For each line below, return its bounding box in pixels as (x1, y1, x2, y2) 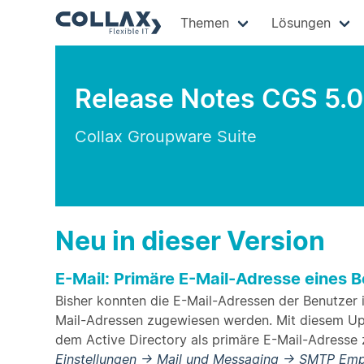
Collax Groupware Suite (75, 127, 257, 146)
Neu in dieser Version (55, 225, 325, 257)
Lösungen (271, 15, 331, 31)
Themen (180, 15, 229, 31)
